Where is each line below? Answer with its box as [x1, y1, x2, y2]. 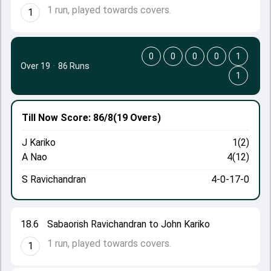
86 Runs [58, 61, 90, 71]
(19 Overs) [113, 112, 161, 123]
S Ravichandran [22, 174, 86, 185]
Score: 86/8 [58, 112, 113, 123]
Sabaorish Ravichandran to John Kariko [47, 218, 210, 230]
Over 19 [21, 61, 50, 71]
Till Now [22, 112, 58, 123]
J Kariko [22, 137, 56, 148]
